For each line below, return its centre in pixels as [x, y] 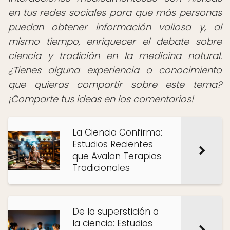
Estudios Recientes [113, 144]
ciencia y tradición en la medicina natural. [115, 56]
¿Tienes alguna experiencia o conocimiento [115, 70]
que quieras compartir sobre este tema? [115, 84]
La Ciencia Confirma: [117, 132]
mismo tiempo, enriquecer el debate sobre [115, 41]
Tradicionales [101, 168]
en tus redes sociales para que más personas [115, 13]
